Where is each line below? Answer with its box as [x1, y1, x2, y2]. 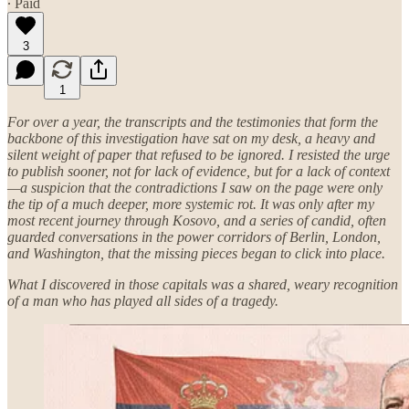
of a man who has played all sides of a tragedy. [7, 292, 278, 309]
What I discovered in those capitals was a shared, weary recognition [7, 276, 398, 292]
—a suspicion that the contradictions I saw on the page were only [7, 179, 383, 195]
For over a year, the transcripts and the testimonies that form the [7, 113, 378, 130]
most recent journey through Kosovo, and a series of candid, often [7, 212, 386, 228]
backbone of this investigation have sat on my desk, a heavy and [7, 130, 375, 146]
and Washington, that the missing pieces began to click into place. [7, 245, 385, 261]
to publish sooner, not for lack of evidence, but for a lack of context [7, 163, 390, 179]
